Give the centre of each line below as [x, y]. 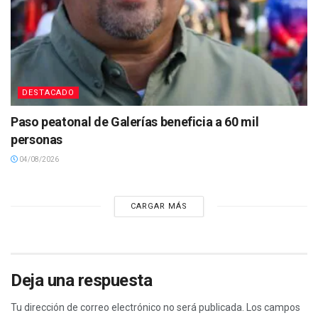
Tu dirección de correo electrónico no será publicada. [127, 307]
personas [37, 139]
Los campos [273, 307]
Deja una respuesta [82, 280]
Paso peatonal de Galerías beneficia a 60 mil [135, 121]
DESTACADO [48, 92]
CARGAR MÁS [159, 206]
